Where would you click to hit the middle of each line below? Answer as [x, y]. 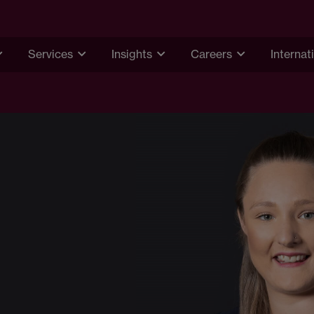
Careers [211, 54]
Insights [132, 54]
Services [50, 54]
